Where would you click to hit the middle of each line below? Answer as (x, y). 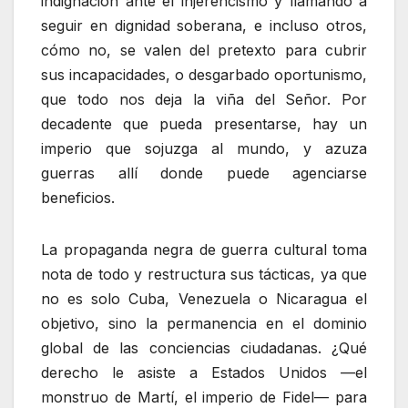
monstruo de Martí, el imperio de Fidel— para (204, 397)
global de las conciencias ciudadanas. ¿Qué (204, 347)
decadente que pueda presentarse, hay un (204, 123)
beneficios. (78, 197)
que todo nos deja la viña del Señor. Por (204, 99)
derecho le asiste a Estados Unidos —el (204, 372)
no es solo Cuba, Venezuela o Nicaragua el (204, 298)
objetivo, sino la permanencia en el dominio (204, 323)
